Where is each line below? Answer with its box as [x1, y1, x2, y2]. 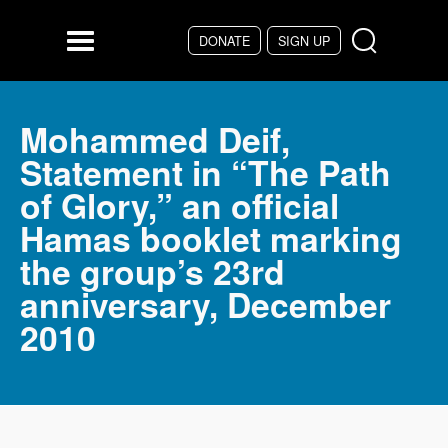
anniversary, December [20, 280, 391, 329]
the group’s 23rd [20, 247, 285, 296]
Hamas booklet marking [20, 214, 402, 263]
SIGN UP [278, 31, 331, 51]
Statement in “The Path [20, 148, 391, 197]
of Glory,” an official [20, 181, 339, 230]
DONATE [198, 31, 250, 51]
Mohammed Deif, [20, 115, 290, 164]
